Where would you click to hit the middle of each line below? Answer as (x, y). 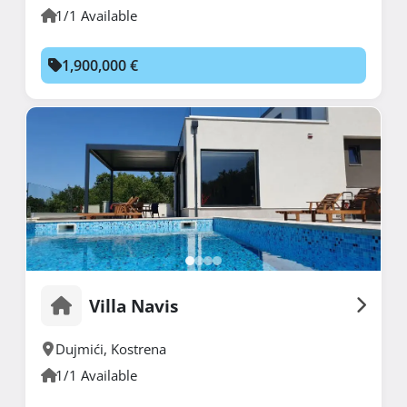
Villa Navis (134, 305)
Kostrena (139, 348)
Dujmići (79, 348)
